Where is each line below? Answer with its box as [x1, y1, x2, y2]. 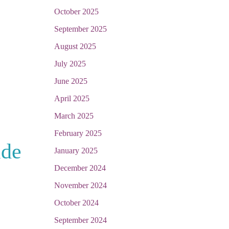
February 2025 [54, 129, 102, 138]
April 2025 [54, 94, 89, 103]
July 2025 [54, 59, 86, 68]
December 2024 [54, 164, 106, 172]
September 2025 [54, 25, 107, 33]
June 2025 [54, 77, 87, 85]
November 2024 [54, 181, 107, 190]
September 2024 [54, 216, 107, 224]
